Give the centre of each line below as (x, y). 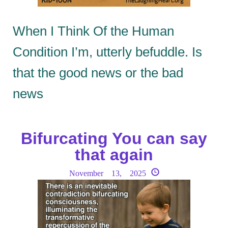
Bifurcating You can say (114, 138)
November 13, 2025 (107, 173)
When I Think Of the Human (93, 31)
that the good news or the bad (98, 73)
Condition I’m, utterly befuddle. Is (107, 52)
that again (114, 154)
